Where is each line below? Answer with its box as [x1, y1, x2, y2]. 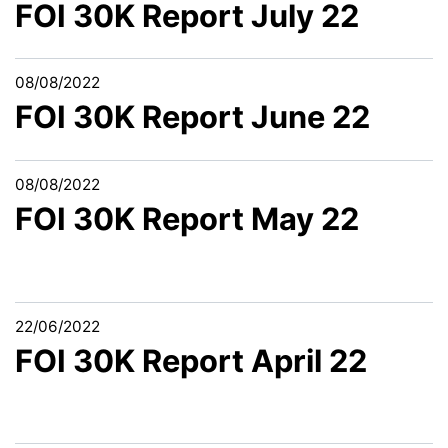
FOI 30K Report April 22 [15, 341, 367, 379]
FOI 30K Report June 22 [15, 98, 370, 136]
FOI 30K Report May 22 [15, 200, 359, 238]
